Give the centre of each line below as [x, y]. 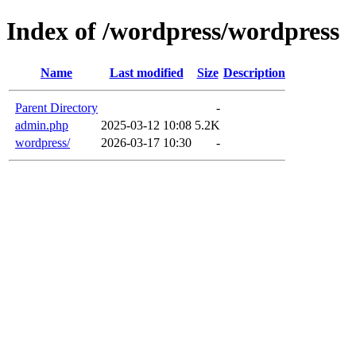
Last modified [146, 72]
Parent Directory [56, 107]
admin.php [42, 125]
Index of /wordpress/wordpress [173, 31]
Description [254, 72]
